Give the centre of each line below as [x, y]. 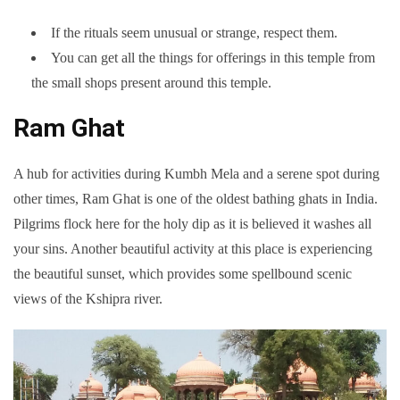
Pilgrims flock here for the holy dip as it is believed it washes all [192, 224]
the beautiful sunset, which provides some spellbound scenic [183, 274]
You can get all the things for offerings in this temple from [213, 58]
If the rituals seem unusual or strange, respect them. [194, 33]
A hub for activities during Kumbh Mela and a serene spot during [196, 174]
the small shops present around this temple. [151, 83]
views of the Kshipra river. [88, 299]
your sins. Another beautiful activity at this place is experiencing [193, 249]
